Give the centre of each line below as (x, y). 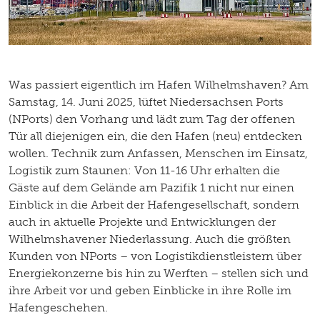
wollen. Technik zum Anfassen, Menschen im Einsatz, (158, 153)
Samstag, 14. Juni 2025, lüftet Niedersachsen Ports (146, 101)
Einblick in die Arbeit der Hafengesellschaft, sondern (154, 204)
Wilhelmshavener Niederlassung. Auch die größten (150, 239)
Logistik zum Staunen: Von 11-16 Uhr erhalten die (144, 170)
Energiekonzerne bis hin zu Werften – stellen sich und (159, 273)
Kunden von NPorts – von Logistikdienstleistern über (155, 256)
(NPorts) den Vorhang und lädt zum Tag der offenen (152, 119)
